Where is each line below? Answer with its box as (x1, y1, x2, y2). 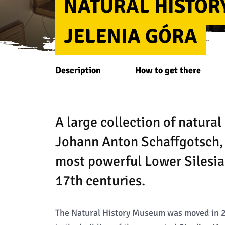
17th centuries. (55, 172, 145, 189)
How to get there (135, 65, 201, 76)
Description (55, 65, 101, 76)
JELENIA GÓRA (63, 24, 197, 49)
